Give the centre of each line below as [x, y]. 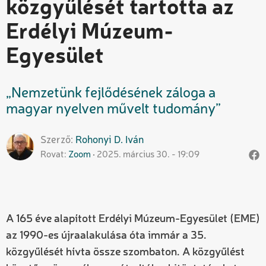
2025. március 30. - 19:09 [148, 155]
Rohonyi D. [99, 140]
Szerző [56, 140]
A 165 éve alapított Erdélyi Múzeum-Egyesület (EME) [133, 219]
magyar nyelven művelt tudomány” [113, 110]
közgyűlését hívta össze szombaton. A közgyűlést [125, 252]
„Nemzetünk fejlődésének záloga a [111, 94]
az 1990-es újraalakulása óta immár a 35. [106, 235]
